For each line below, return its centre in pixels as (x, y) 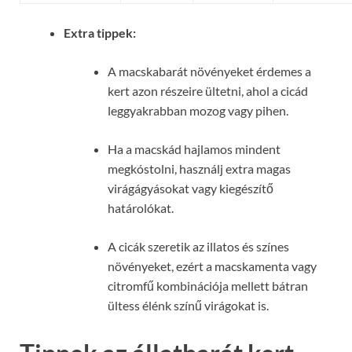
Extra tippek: (100, 32)
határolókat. (141, 207)
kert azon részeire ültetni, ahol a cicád (208, 90)
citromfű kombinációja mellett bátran (208, 285)
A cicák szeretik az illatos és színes (198, 246)
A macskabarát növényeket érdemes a (209, 71)
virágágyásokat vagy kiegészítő (191, 188)
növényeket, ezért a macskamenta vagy (212, 266)
